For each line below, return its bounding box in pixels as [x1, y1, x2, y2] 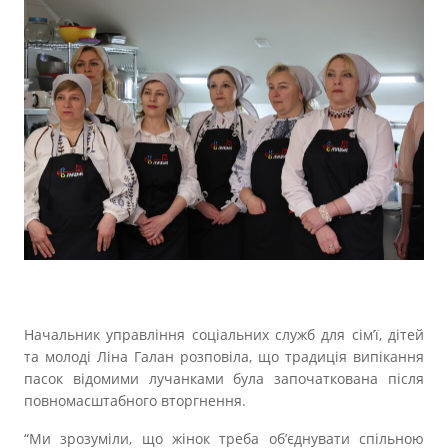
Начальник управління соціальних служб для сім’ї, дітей [24, 325, 424, 345]
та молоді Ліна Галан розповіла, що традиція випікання [24, 347, 424, 367]
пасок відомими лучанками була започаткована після [24, 369, 424, 389]
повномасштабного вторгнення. [24, 391, 246, 411]
